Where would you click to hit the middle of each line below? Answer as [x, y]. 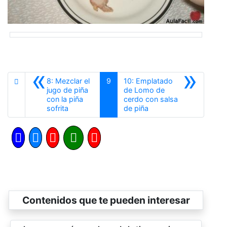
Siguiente [164, 107]
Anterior [81, 107]
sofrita [58, 108]
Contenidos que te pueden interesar [106, 200]
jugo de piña [67, 90]
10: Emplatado [148, 81]
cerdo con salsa [151, 99]
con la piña [65, 99]
